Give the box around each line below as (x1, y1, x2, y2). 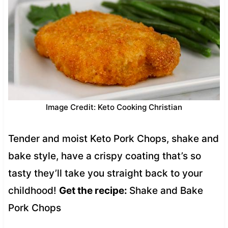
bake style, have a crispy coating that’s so (8, 150, 201, 162)
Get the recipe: (59, 184, 129, 196)
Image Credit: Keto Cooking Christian (46, 102, 182, 112)
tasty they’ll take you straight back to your (8, 167, 203, 179)
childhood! (8, 184, 59, 196)
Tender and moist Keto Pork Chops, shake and (8, 132, 219, 145)
